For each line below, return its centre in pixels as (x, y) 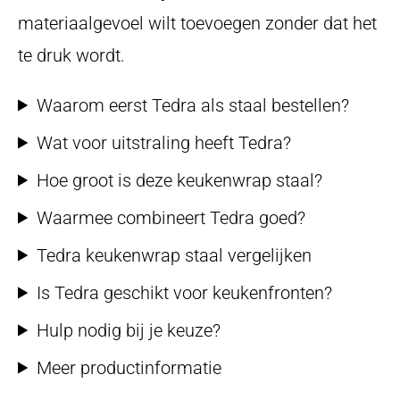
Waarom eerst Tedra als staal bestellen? (193, 105)
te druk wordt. (71, 55)
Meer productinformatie (129, 367)
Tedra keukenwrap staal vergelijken (175, 255)
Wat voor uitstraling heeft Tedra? (164, 142)
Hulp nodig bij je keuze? (129, 330)
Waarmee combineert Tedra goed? (171, 217)
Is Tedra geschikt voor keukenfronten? (185, 292)
